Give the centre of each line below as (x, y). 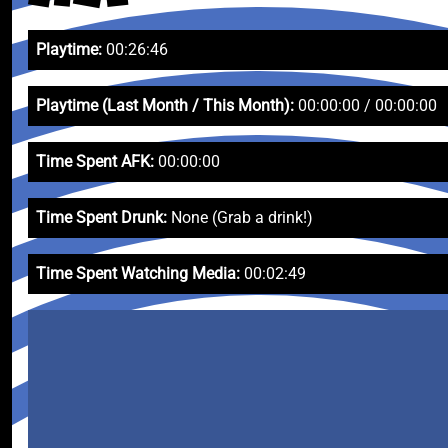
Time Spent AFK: (95, 161)
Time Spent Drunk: (101, 217)
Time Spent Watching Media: (138, 273)
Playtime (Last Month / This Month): (165, 105)
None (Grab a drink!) (240, 217)
